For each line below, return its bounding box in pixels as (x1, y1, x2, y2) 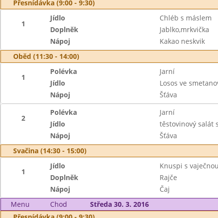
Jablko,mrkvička (159, 25, 209, 34)
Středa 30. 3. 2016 (90, 200, 149, 209)
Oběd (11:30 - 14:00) (13, 52, 79, 61)
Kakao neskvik (159, 36, 205, 46)
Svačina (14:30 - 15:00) (13, 146, 87, 155)
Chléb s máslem (159, 13, 212, 22)
